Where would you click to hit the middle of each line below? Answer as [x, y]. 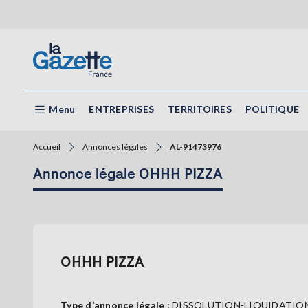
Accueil [47, 147]
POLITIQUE [272, 109]
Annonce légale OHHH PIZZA [128, 174]
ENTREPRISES [121, 109]
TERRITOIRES [200, 109]
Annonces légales [115, 147]
